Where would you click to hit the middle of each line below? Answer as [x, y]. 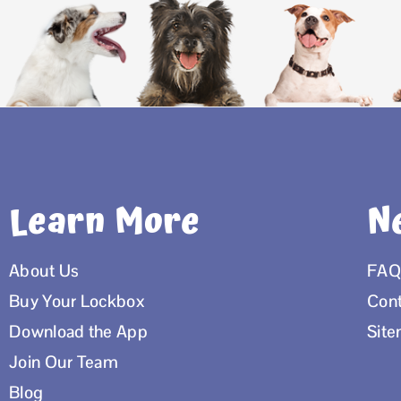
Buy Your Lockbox [77, 302]
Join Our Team [64, 363]
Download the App [78, 332]
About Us [44, 271]
